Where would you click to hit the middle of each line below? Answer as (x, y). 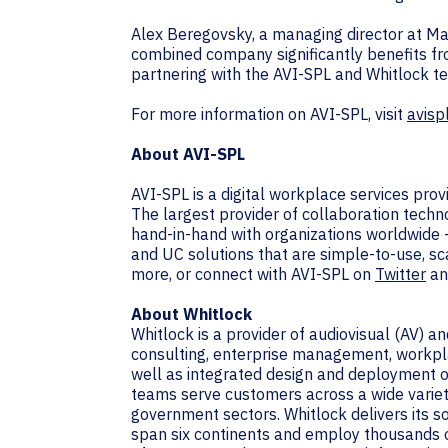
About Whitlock (191, 314)
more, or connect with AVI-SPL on (253, 274)
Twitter (400, 274)
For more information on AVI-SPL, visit (269, 114)
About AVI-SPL (188, 154)
